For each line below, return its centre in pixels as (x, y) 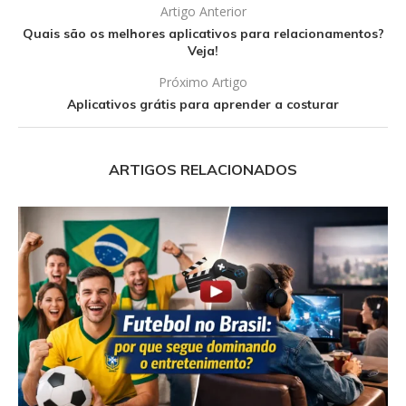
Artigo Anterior (203, 11)
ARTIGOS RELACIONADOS (203, 169)
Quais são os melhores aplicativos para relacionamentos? (203, 33)
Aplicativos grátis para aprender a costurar (203, 104)
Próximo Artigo (203, 82)
